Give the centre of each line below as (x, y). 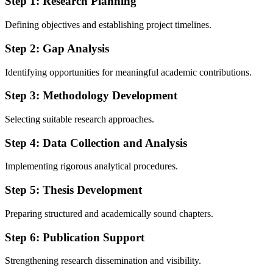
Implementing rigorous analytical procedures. (91, 166)
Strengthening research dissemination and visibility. (103, 261)
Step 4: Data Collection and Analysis (96, 143)
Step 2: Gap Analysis (57, 48)
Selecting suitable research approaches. (80, 119)
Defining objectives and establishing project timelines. (108, 25)
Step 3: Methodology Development (91, 96)
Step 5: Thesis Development (73, 190)
